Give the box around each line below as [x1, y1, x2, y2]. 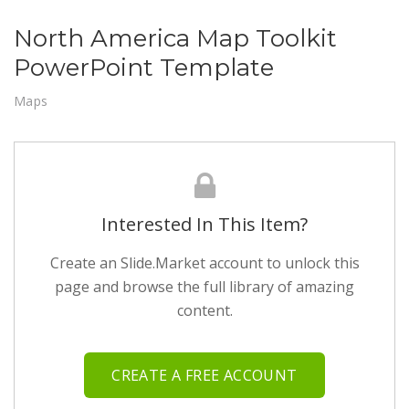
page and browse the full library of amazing [55, 276, 354, 297]
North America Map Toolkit [14, 23, 337, 53]
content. [176, 299, 233, 320]
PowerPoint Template [14, 52, 274, 82]
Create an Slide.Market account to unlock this [49, 252, 360, 273]
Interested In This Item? [101, 211, 308, 236]
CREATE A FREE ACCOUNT [111, 364, 298, 385]
